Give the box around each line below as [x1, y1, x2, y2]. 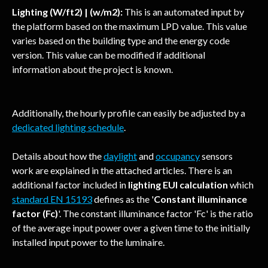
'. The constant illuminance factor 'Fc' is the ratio [58, 207, 255, 219]
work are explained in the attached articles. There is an [12, 164, 234, 176]
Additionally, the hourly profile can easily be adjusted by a [12, 106, 247, 118]
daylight [103, 150, 137, 162]
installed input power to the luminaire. [12, 236, 165, 248]
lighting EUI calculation [128, 178, 228, 190]
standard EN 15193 [12, 193, 92, 205]
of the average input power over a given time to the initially [12, 221, 252, 233]
